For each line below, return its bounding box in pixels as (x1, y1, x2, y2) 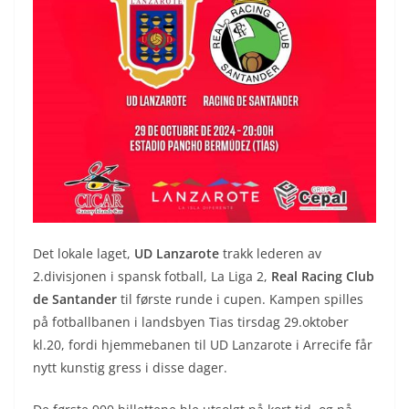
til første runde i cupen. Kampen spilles (117, 290, 363, 309)
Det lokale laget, (33, 245, 134, 263)
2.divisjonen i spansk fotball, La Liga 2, (33, 267, 267, 286)
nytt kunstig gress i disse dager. (33, 359, 227, 377)
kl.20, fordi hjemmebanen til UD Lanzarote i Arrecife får (33, 336, 372, 354)
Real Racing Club (267, 267, 374, 286)
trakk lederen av (219, 245, 321, 263)
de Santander (33, 290, 117, 309)
